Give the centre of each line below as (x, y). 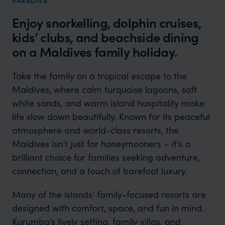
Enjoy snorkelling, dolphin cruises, (107, 22)
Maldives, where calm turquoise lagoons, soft (104, 89)
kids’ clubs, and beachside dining (105, 37)
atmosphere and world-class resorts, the (95, 130)
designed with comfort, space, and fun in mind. (108, 208)
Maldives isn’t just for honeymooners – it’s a (101, 143)
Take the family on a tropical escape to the (99, 76)
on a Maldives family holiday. (95, 51)
